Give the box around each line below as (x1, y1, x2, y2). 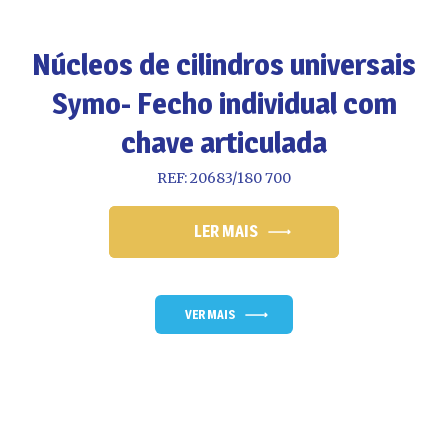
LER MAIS (194, 222, 258, 242)
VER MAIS (185, 307, 235, 323)
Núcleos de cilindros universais (32, 46, 416, 83)
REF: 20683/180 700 (157, 169, 291, 188)
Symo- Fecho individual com (51, 85, 397, 122)
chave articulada (121, 124, 327, 161)
